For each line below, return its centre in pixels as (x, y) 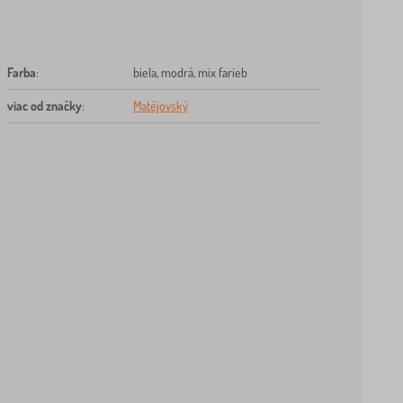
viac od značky (45, 105)
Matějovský (161, 105)
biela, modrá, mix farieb (191, 72)
